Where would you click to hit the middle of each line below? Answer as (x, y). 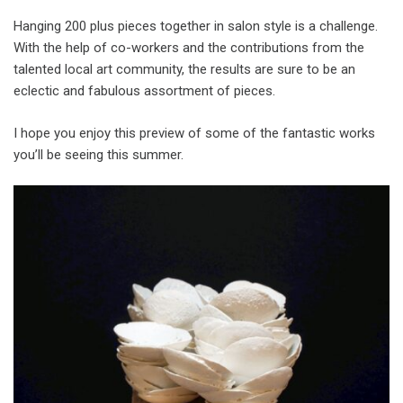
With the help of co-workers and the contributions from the (189, 48)
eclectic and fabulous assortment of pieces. (144, 91)
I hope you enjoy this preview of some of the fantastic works (194, 133)
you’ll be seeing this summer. (99, 154)
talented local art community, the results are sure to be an (184, 70)
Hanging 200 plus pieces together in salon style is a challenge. (196, 27)
